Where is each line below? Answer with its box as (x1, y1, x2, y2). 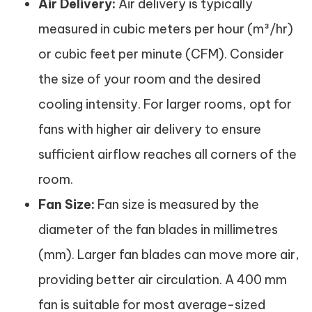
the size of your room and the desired (38, 71, 260, 87)
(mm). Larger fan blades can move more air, (38, 247, 299, 263)
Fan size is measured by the (95, 196, 259, 212)
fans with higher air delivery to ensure (38, 121, 261, 137)
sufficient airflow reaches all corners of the (38, 146, 297, 162)
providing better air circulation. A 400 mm (38, 272, 287, 288)
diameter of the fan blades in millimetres (38, 221, 278, 237)
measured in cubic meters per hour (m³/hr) (38, 21, 293, 37)
